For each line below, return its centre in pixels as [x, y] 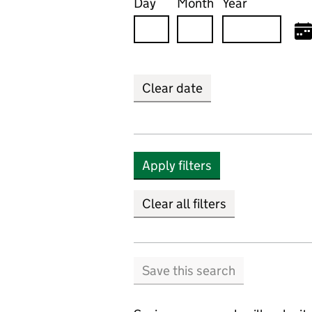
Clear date [172, 88]
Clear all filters [184, 204]
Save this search [189, 271]
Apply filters [177, 165]
